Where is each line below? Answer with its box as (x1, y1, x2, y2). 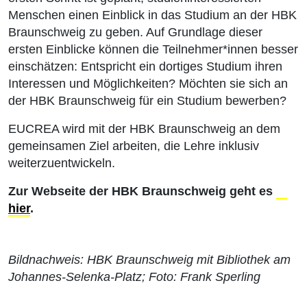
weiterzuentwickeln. (8, 156, 115, 170)
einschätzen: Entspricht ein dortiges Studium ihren (8, 60, 282, 73)
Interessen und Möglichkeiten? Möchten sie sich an (8, 77, 288, 90)
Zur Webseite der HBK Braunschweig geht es (8, 184, 276, 198)
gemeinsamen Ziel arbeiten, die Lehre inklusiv (8, 139, 259, 153)
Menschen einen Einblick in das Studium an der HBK (8, 8, 297, 22)
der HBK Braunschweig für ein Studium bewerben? (8, 94, 290, 108)
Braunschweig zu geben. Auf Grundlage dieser (8, 25, 262, 39)
